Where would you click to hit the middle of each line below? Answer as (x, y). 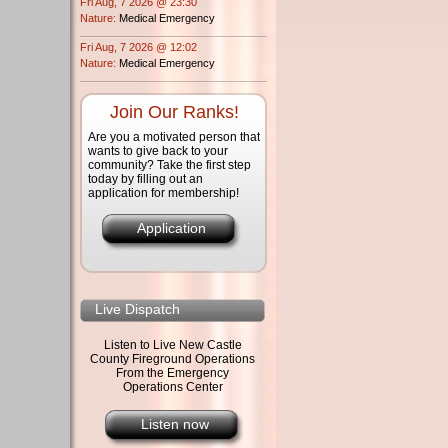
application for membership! (163, 192)
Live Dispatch (137, 308)
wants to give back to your (158, 150)
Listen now (174, 423)
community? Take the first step (169, 164)
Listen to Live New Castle (172, 344)
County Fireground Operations (172, 358)
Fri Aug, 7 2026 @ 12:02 (138, 46)
